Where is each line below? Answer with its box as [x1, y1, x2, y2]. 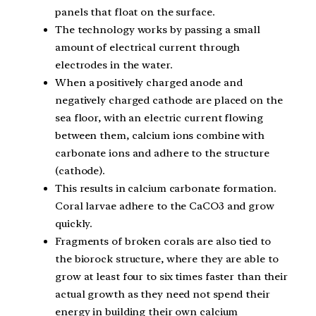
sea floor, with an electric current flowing [55, 111, 263, 124]
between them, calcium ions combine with [55, 128, 265, 142]
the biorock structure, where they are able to [55, 252, 279, 265]
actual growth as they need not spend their [55, 287, 270, 300]
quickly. [55, 217, 93, 230]
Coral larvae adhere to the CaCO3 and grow [55, 199, 274, 212]
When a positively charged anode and [55, 75, 243, 89]
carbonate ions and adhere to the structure [55, 146, 269, 159]
